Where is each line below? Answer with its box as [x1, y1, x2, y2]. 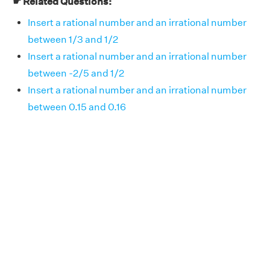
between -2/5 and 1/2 [28, 67, 124, 79]
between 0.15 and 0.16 [28, 101, 126, 113]
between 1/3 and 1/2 [28, 34, 118, 45]
